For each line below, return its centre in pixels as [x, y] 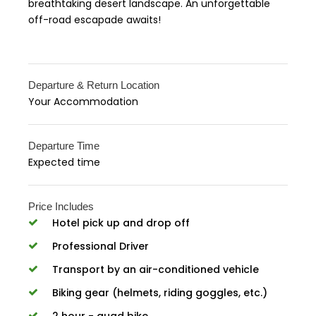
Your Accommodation [83, 101]
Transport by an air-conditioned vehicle [156, 269]
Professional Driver [101, 246]
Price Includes [61, 206]
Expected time [64, 162]
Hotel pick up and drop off [121, 223]
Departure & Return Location [94, 85]
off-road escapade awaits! [95, 19]
